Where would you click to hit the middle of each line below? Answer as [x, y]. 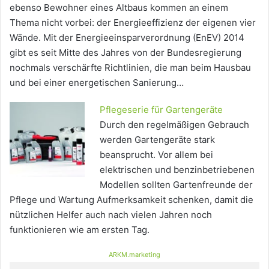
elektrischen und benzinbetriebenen [177, 170]
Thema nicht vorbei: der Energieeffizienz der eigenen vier [133, 23]
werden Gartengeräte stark [157, 140]
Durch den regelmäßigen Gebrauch [174, 125]
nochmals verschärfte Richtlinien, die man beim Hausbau [130, 68]
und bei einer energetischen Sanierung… [97, 83]
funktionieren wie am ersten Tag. [80, 230]
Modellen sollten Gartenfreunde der [176, 185]
